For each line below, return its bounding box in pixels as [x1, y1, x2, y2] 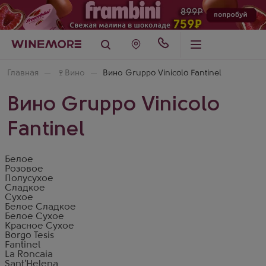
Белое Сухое [5, 212, 64, 221]
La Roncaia [5, 250, 53, 259]
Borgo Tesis [5, 231, 54, 240]
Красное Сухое [5, 221, 74, 231]
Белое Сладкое [5, 202, 76, 212]
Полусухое [5, 174, 53, 183]
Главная [7, 69, 39, 78]
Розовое [5, 164, 43, 174]
